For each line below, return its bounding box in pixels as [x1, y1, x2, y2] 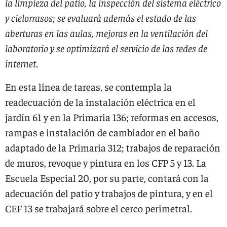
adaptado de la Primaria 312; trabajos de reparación [5, 141, 220, 154]
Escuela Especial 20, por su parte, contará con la [5, 171, 209, 184]
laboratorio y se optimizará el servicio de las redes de [5, 42, 207, 54]
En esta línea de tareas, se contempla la [5, 80, 172, 93]
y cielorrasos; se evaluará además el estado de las [5, 11, 196, 24]
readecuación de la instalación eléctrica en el [5, 95, 196, 108]
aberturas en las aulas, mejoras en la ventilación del [5, 26, 208, 39]
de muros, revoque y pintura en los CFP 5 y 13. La [5, 156, 206, 169]
